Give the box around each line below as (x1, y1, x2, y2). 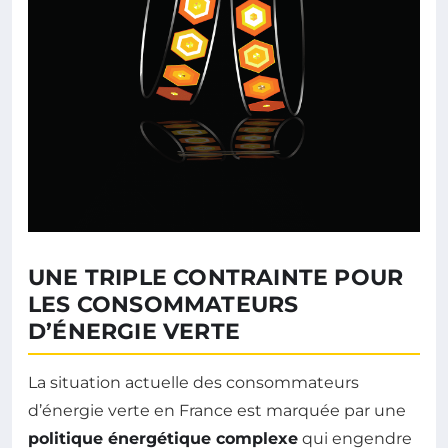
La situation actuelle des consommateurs (28, 372, 359, 392)
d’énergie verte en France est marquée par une (28, 400, 406, 420)
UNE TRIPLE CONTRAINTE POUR (28, 263, 404, 291)
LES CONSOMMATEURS (28, 290, 299, 318)
